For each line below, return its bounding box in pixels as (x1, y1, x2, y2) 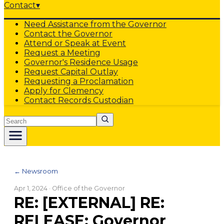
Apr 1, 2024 (14, 184, 47, 192)
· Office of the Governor (47, 184, 125, 192)
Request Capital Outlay (24, 67, 118, 76)
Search (3, 112, 31, 122)
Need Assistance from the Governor (24, 19, 166, 29)
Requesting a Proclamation (24, 76, 133, 86)
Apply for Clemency (24, 86, 103, 95)
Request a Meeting (24, 48, 100, 57)
